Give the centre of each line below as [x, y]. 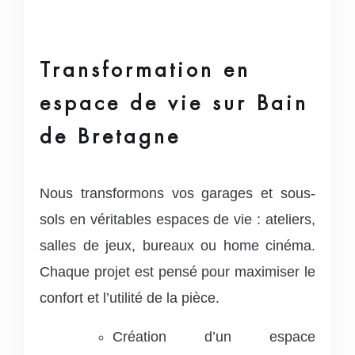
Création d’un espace [214, 336]
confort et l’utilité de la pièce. [130, 298]
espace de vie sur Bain [174, 103]
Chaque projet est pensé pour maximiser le [177, 271]
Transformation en [145, 69]
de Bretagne [110, 136]
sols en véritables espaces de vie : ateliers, [177, 219]
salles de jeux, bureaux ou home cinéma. [177, 245]
